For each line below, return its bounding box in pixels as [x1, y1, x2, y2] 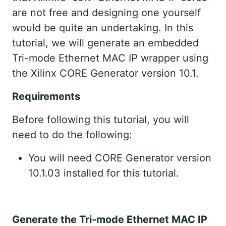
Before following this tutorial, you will [12, 114, 189, 126]
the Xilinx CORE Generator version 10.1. [12, 67, 199, 80]
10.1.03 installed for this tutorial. [28, 167, 179, 180]
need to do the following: [12, 129, 132, 141]
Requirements [12, 90, 80, 103]
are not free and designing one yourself [12, 7, 201, 19]
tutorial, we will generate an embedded [12, 37, 199, 49]
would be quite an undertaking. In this [12, 22, 193, 34]
